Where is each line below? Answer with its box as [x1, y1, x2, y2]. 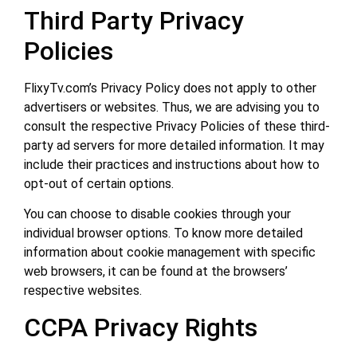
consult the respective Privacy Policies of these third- [24, 119, 330, 135]
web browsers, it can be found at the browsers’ [24, 264, 288, 280]
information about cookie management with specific [24, 245, 316, 261]
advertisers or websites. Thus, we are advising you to [24, 100, 320, 116]
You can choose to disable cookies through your [24, 206, 291, 222]
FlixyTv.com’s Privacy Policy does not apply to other [24, 80, 316, 96]
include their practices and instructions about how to [24, 157, 320, 173]
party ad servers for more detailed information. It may [24, 138, 324, 154]
